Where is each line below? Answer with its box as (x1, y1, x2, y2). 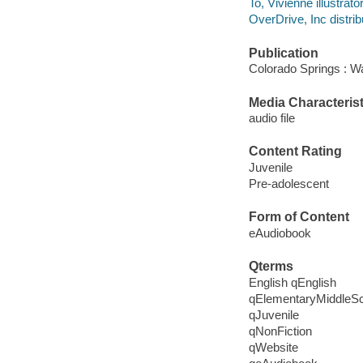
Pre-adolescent (248, 176, 329, 190)
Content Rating (248, 144, 342, 159)
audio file (248, 111, 295, 126)
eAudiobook (248, 225, 311, 240)
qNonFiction (248, 323, 312, 338)
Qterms (248, 259, 293, 274)
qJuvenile (248, 307, 299, 322)
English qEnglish (248, 275, 336, 289)
